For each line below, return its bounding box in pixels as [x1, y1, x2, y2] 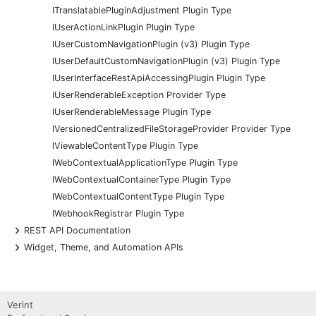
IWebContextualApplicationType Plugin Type [52, 157, 238, 169]
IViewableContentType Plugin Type [52, 140, 198, 152]
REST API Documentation [24, 225, 130, 236]
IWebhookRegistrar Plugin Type [52, 208, 184, 219]
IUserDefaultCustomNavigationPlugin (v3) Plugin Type [52, 56, 280, 67]
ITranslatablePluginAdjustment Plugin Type [52, 5, 231, 16]
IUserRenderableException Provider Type [52, 90, 226, 101]
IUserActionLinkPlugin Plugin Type [52, 22, 195, 33]
